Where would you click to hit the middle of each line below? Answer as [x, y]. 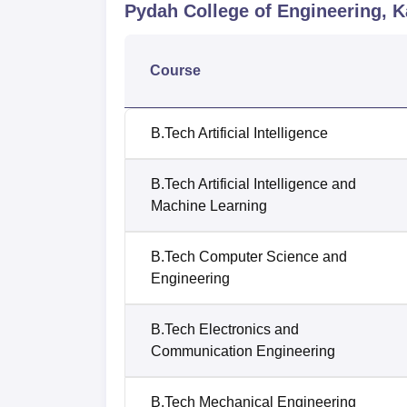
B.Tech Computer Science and [249, 257]
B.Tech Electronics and [225, 330]
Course [175, 71]
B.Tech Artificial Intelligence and [253, 184]
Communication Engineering [243, 352]
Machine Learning [209, 206]
